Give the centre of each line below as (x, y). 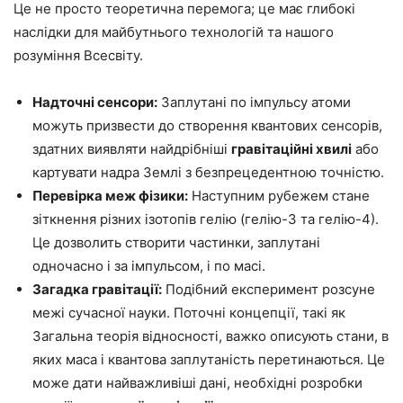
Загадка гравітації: (97, 289)
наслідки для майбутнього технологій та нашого (174, 32)
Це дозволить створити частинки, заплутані (176, 242)
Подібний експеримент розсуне (269, 289)
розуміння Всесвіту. (78, 55)
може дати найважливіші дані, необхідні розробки (197, 383)
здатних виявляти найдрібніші (132, 149)
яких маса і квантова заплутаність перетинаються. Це (209, 359)
